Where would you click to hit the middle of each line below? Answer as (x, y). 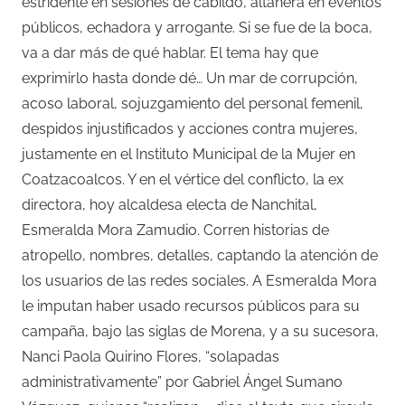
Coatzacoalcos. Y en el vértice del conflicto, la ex (183, 179)
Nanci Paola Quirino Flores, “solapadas (151, 356)
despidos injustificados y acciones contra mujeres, (190, 128)
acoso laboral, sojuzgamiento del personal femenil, (193, 103)
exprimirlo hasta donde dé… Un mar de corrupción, (190, 78)
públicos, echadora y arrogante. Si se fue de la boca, (197, 27)
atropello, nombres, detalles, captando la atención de (200, 255)
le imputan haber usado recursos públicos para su (191, 306)
